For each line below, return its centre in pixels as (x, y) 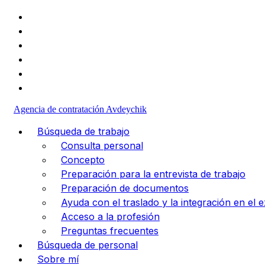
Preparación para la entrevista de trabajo (153, 174)
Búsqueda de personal (88, 245)
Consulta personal (102, 146)
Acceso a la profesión (110, 216)
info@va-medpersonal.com (98, 31)
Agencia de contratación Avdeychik (80, 109)
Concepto (83, 160)
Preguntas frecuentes (110, 231)
